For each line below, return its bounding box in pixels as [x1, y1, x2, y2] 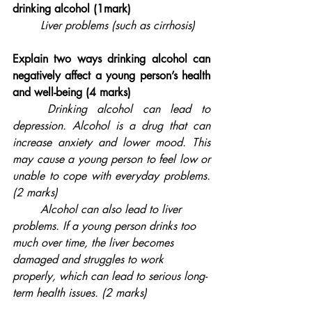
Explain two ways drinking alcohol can [13, 52, 210, 67]
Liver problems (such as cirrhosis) [40, 18, 195, 33]
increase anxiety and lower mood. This [13, 135, 210, 150]
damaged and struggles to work [13, 252, 167, 267]
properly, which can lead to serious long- [13, 269, 207, 284]
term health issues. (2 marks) [13, 286, 147, 301]
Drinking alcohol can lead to [13, 102, 47, 117]
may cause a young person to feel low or [13, 152, 210, 167]
